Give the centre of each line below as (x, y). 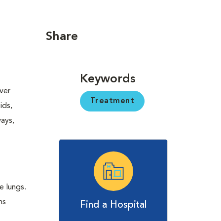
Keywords (107, 79)
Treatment (112, 101)
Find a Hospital (113, 205)
